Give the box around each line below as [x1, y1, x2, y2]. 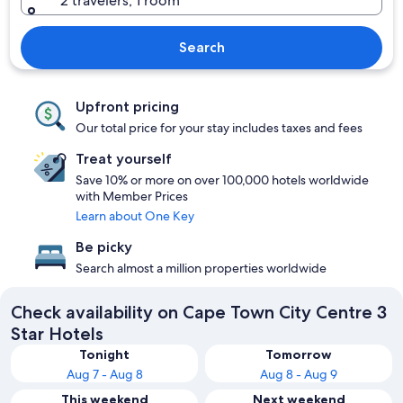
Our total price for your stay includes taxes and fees [76, 120, 363, 136]
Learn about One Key [76, 208, 194, 224]
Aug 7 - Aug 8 [66, 366, 143, 382]
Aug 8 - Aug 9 [260, 366, 337, 382]
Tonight [79, 346, 130, 363]
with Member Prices [76, 188, 188, 204]
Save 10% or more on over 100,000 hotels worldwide [76, 172, 369, 188]
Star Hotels [11, 323, 103, 345]
